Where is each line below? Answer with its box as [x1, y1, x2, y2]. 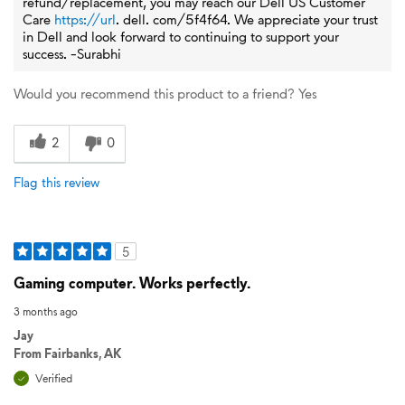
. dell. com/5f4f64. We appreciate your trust [116, 9, 378, 29]
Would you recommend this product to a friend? [14, 83, 295, 103]
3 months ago [14, 304, 78, 319]
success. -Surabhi [23, 43, 121, 63]
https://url [54, 9, 116, 29]
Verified [35, 371, 72, 386]
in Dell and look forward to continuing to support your [23, 26, 339, 46]
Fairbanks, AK [44, 344, 121, 362]
